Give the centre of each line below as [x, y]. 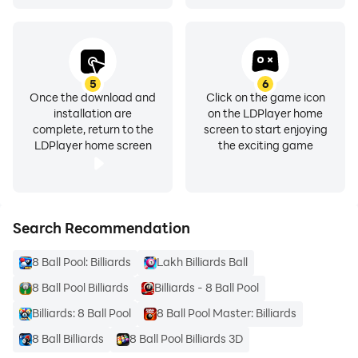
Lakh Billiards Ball [202, 262]
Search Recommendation [101, 228]
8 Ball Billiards [68, 338]
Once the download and [93, 97]
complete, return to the [93, 129]
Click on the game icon [265, 97]
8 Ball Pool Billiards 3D [186, 338]
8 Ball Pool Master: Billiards [227, 313]
